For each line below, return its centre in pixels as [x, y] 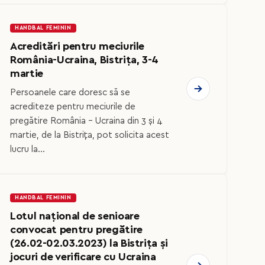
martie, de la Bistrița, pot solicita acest [90, 135]
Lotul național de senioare [75, 216]
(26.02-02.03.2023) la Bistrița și [89, 244]
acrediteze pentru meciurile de [73, 107]
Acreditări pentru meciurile [77, 46]
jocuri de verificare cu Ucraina [83, 257]
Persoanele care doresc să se [70, 93]
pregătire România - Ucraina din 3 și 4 [86, 121]
